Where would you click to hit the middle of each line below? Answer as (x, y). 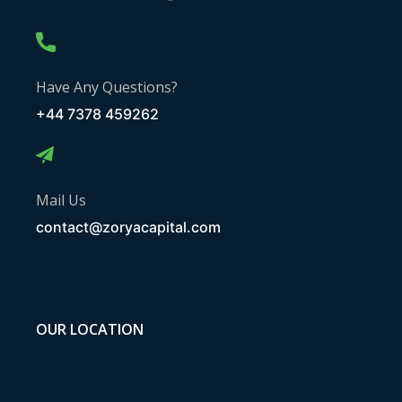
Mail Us (61, 200)
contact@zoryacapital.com (128, 227)
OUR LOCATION (90, 329)
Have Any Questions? (107, 87)
